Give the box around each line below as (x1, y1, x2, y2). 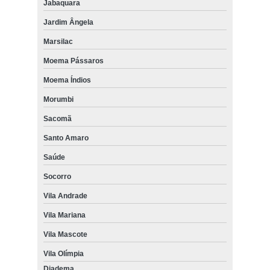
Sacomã (43, 114, 72, 123)
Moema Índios (43, 75, 91, 84)
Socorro (43, 172, 71, 181)
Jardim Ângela (43, 17, 93, 27)
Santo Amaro (43, 133, 89, 142)
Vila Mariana (43, 210, 86, 219)
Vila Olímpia (43, 249, 84, 258)
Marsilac (43, 37, 73, 46)
